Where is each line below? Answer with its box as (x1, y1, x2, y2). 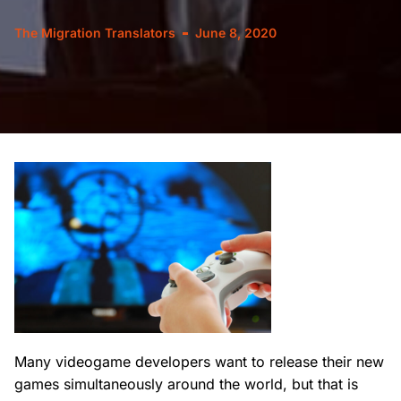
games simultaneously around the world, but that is (14, 375, 358, 394)
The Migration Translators (14, 25, 175, 40)
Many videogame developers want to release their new (14, 353, 384, 371)
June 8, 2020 (195, 25, 277, 40)
